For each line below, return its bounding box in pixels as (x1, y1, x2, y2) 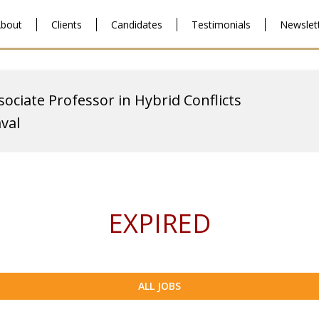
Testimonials (192, 18, 251, 31)
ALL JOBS (138, 279, 181, 293)
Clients (51, 18, 82, 31)
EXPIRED (108, 206, 211, 241)
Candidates (111, 18, 162, 31)
